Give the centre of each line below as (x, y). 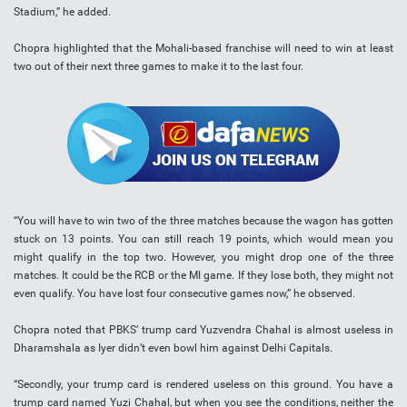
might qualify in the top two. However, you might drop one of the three (203, 258)
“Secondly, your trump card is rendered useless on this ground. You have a (203, 385)
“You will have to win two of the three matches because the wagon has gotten (203, 221)
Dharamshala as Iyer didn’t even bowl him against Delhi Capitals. (173, 348)
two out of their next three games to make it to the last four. (159, 67)
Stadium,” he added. (62, 12)
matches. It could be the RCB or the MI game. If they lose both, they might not (203, 276)
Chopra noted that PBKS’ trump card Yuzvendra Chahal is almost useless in (203, 330)
